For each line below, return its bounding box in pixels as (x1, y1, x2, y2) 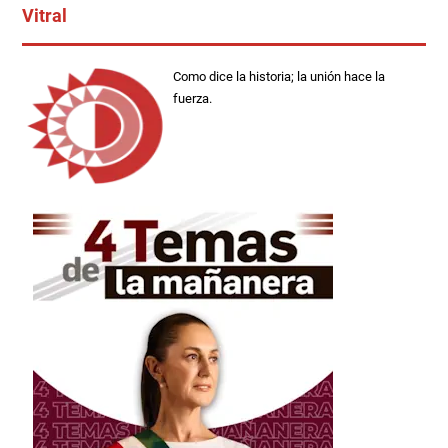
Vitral (22, 4, 67, 26)
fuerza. (173, 90, 213, 106)
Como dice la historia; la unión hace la (173, 68, 386, 84)
